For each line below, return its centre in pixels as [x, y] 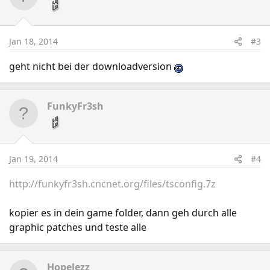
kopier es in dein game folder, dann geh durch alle [123, 213]
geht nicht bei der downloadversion [92, 66]
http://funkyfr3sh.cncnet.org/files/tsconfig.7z [112, 184]
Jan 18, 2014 [33, 41]
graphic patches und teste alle [78, 227]
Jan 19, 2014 [33, 159]
